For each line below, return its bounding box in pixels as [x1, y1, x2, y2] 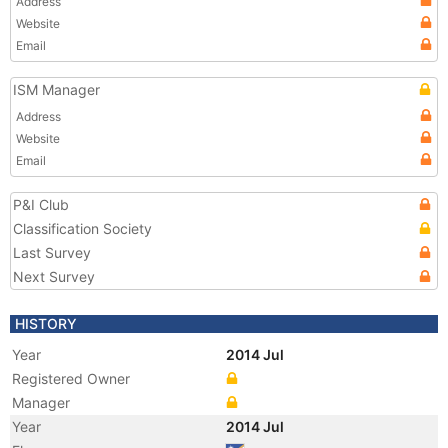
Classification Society [13, 220, 152, 237]
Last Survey [13, 244, 91, 261]
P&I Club [13, 196, 69, 213]
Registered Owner [12, 370, 130, 387]
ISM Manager [13, 81, 100, 98]
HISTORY [15, 315, 77, 332]
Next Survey [13, 268, 95, 285]
